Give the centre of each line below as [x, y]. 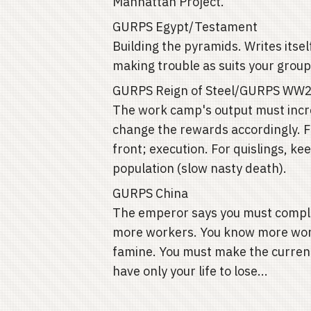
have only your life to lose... [190, 271]
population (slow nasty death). [200, 168]
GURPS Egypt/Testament [185, 27]
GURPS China [150, 193]
